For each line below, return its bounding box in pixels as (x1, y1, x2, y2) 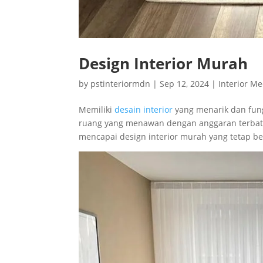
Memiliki (79, 103, 113, 115)
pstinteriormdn (90, 77, 151, 89)
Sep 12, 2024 (160, 77, 210, 89)
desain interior (112, 103, 173, 115)
